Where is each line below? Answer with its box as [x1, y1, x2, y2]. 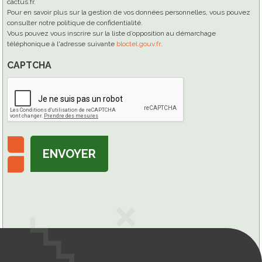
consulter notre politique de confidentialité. [7, 18, 143, 27]
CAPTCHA [7, 59, 51, 71]
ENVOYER [43, 146, 96, 161]
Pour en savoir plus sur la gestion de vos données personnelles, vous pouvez [7, 8, 250, 16]
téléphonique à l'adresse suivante [7, 39, 116, 48]
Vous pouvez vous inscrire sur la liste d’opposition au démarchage [7, 29, 216, 37]
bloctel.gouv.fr [116, 39, 161, 48]
